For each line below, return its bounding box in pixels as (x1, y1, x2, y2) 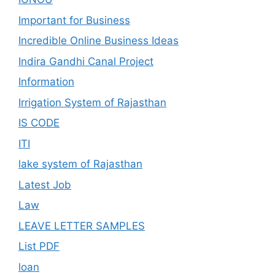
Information (18, 76, 74, 88)
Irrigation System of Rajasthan (18, 96, 166, 109)
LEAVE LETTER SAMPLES (18, 219, 145, 232)
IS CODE (18, 117, 60, 129)
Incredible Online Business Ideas (18, 34, 179, 47)
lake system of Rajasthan (18, 158, 142, 170)
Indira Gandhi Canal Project (18, 55, 153, 68)
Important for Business (18, 14, 130, 26)
